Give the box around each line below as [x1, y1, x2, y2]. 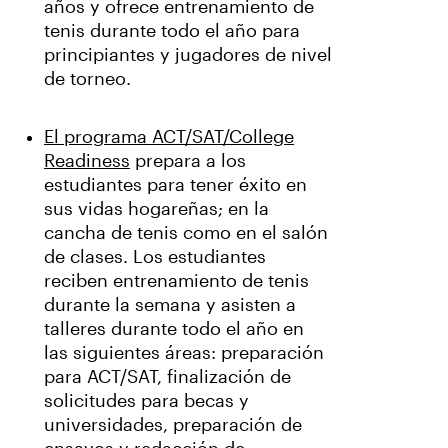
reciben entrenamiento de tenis [44, 271, 309, 292]
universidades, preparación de [44, 415, 302, 436]
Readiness [44, 151, 130, 172]
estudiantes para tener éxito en [44, 175, 307, 196]
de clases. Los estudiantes [44, 247, 266, 268]
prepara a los [130, 151, 246, 172]
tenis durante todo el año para [44, 21, 300, 42]
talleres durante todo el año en [44, 319, 304, 340]
